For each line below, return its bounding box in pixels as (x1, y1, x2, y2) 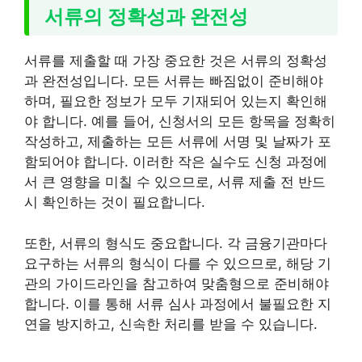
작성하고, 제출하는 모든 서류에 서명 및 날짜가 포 (24, 133, 331, 150)
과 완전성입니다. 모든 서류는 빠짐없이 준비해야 (24, 73, 323, 90)
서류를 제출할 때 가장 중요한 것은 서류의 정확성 (24, 53, 327, 69)
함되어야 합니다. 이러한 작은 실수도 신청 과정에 (24, 154, 327, 170)
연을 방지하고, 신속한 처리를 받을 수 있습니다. (24, 315, 318, 332)
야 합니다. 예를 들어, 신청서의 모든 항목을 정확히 (24, 113, 335, 130)
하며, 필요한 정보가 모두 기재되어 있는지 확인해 (24, 93, 327, 110)
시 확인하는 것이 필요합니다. (24, 194, 205, 211)
